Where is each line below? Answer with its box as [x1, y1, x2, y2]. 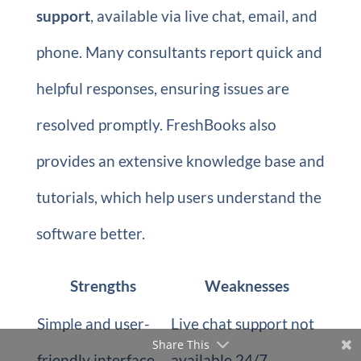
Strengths [69, 276, 136, 295]
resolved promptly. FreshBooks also [35, 115, 276, 134]
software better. [35, 224, 145, 243]
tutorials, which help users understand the [35, 188, 322, 206]
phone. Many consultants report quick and [35, 43, 322, 61]
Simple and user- [36, 314, 150, 333]
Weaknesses [205, 276, 290, 295]
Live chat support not [170, 314, 314, 333]
